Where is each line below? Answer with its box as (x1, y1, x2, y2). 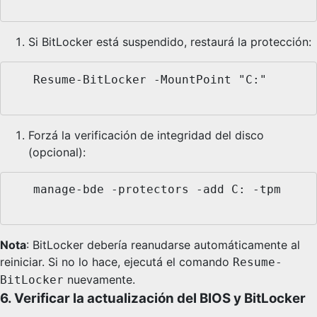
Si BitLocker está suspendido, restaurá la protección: (28, 34, 311, 49)
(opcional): (28, 144, 86, 159)
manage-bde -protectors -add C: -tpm (12, 183, 33, 197)
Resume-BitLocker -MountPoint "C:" (12, 72, 33, 86)
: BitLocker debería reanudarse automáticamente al (26, 238, 300, 253)
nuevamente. (64, 272, 135, 287)
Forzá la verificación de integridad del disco (28, 127, 264, 142)
